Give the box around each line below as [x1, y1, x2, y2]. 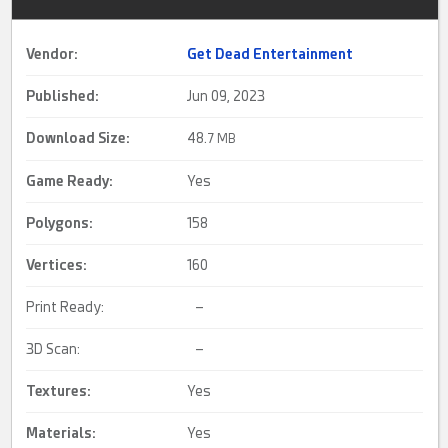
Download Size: [26, 130, 131, 146]
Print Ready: [26, 299, 105, 315]
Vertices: [26, 257, 88, 273]
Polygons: [26, 215, 94, 231]
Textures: [26, 383, 92, 399]
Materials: [26, 425, 97, 441]
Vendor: [26, 46, 79, 62]
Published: [26, 88, 100, 104]
